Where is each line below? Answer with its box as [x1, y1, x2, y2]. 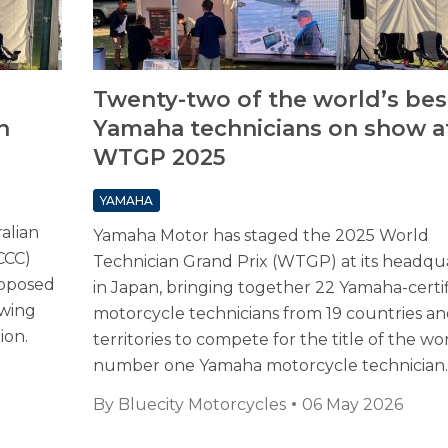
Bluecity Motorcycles [117, 395, 286, 415]
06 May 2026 [301, 395, 403, 415]
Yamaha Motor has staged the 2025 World [92, 226, 429, 246]
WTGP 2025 [92, 144, 225, 172]
